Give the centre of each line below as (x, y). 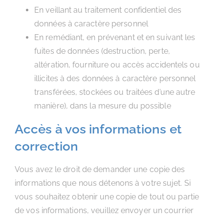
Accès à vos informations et (98, 129)
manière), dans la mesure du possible (103, 106)
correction (46, 146)
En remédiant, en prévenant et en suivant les (115, 37)
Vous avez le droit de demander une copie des (100, 169)
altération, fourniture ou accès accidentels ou (117, 65)
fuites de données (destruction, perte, (102, 51)
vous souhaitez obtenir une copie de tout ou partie (107, 197)
